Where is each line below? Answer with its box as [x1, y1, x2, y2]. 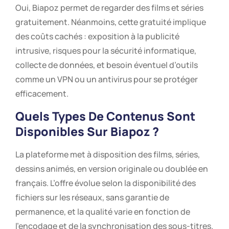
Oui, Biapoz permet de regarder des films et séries [15, 2, 203, 14]
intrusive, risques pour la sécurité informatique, [15, 45, 196, 57]
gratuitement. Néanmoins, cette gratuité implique [15, 16, 206, 28]
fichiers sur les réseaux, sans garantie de [15, 191, 169, 203]
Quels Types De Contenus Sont [15, 107, 195, 124]
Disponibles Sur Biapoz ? [15, 123, 159, 140]
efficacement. [15, 88, 68, 100]
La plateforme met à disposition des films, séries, [15, 148, 200, 160]
